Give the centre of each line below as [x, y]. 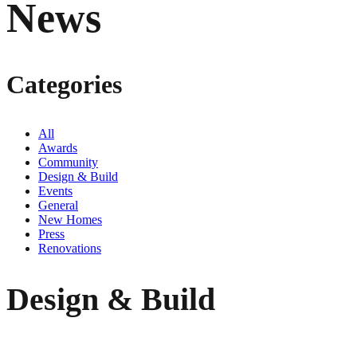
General [58, 205]
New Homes [70, 219]
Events [55, 190]
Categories [64, 84]
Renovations [70, 248]
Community [68, 162]
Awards [58, 147]
